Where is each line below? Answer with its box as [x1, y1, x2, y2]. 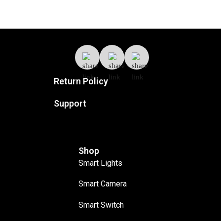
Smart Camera [78, 179, 127, 189]
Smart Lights [78, 158, 122, 168]
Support [54, 98, 86, 109]
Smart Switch [78, 200, 124, 210]
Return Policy [54, 75, 108, 86]
